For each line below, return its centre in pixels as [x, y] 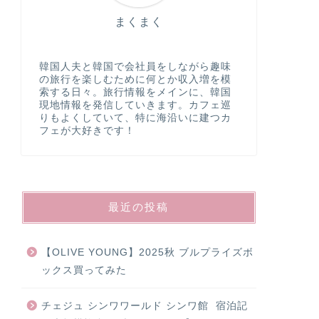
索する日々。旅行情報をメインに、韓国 [135, 92]
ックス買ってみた [84, 270]
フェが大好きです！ [87, 130]
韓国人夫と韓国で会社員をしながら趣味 [135, 66]
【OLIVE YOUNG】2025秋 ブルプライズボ [147, 252]
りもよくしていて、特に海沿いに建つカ [135, 117]
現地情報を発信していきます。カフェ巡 [135, 105]
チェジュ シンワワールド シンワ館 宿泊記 [144, 305]
